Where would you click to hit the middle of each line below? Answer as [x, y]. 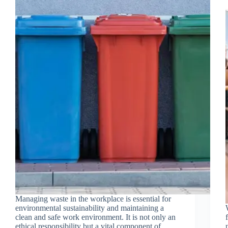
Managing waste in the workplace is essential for [93, 198]
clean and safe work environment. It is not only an [95, 217]
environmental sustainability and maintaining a [90, 208]
